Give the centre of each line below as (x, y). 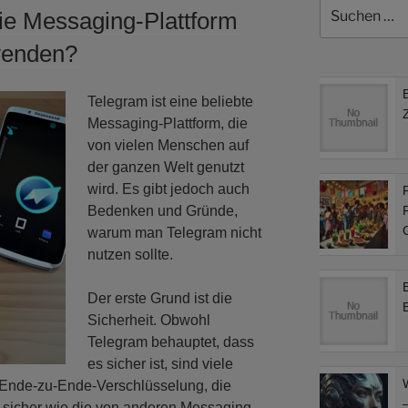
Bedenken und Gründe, (163, 210)
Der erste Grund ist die (160, 298)
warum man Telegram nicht (174, 232)
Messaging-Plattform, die (168, 123)
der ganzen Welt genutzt (166, 167)
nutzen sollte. (130, 254)
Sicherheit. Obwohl (149, 320)
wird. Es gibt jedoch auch (168, 189)
